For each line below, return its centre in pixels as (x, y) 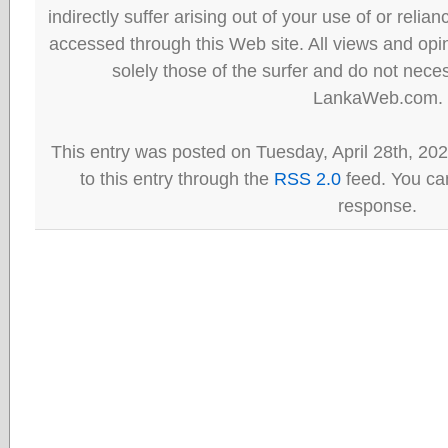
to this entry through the (177, 178)
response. (377, 205)
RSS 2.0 (307, 178)
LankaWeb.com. (377, 97)
